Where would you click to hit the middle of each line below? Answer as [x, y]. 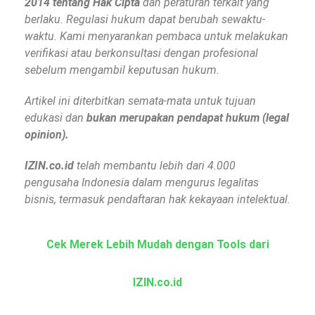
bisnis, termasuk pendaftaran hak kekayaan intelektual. [157, 200]
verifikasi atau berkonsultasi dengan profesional [141, 53]
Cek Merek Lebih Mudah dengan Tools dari [157, 245]
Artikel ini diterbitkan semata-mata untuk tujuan [140, 101]
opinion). [47, 135]
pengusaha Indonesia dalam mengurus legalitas [142, 183]
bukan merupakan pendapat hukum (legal [188, 118]
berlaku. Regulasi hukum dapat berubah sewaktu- [145, 20]
